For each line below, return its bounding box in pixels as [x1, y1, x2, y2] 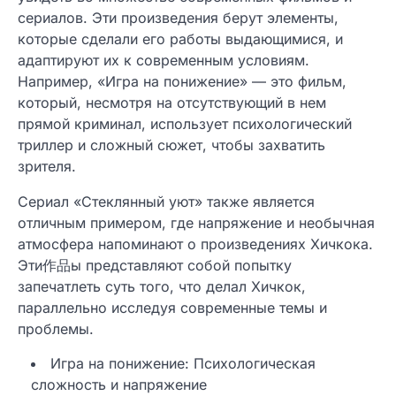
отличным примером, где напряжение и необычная [18, 213, 375, 232]
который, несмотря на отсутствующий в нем [18, 93, 326, 111]
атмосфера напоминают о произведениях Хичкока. [18, 234, 373, 253]
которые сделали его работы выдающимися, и [18, 29, 343, 48]
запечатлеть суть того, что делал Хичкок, [18, 277, 306, 295]
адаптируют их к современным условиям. [18, 50, 309, 69]
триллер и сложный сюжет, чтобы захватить [18, 135, 325, 154]
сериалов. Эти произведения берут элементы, [18, 8, 339, 27]
